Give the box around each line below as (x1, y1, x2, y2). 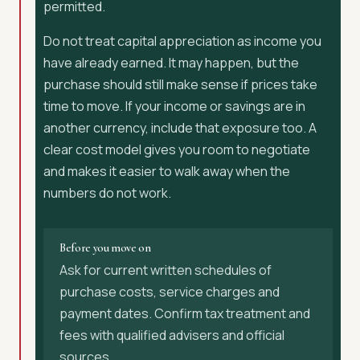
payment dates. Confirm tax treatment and (59, 305, 310, 322)
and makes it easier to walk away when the (43, 162, 290, 180)
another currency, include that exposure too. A (43, 119, 317, 137)
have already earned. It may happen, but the (43, 54, 299, 72)
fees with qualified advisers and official (59, 326, 284, 344)
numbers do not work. (43, 184, 171, 202)
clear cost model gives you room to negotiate (43, 141, 310, 158)
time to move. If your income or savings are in (43, 97, 305, 115)
